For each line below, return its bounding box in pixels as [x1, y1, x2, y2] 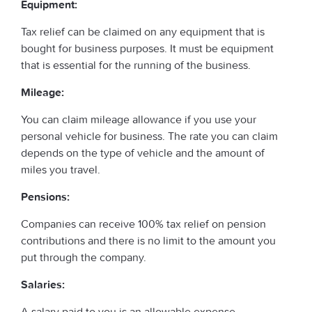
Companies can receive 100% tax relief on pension [21, 217, 266, 231]
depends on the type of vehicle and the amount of [21, 146, 265, 159]
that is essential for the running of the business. [21, 58, 251, 72]
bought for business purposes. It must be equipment [21, 41, 274, 55]
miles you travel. [21, 162, 100, 176]
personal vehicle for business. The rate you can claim [21, 129, 278, 143]
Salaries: [21, 277, 65, 291]
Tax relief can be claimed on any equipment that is [21, 24, 265, 38]
